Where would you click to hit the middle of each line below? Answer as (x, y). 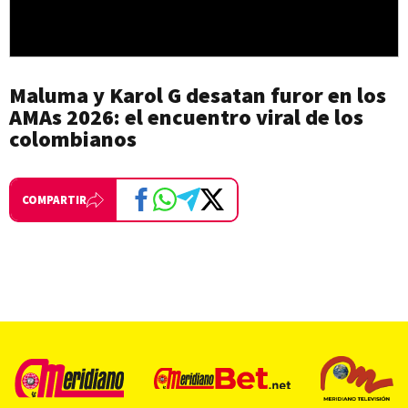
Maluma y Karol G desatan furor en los (198, 95)
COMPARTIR (54, 199)
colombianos (73, 138)
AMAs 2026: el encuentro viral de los (186, 117)
